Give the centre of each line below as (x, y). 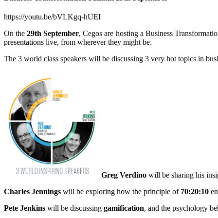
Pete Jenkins (25, 208)
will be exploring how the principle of (121, 192)
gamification (124, 208)
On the (16, 34)
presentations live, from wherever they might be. (78, 42)
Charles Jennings (32, 192)
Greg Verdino (124, 175)
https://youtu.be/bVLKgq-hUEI (52, 17)
